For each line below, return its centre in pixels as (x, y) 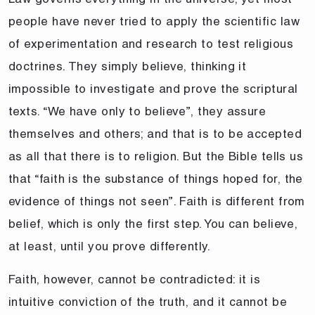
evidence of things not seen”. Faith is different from (157, 201)
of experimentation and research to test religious (151, 43)
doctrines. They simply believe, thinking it (128, 66)
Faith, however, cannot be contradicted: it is (135, 279)
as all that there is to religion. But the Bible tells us (156, 156)
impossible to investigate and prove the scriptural (153, 88)
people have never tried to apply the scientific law (154, 21)
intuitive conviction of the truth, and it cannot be (148, 301)
